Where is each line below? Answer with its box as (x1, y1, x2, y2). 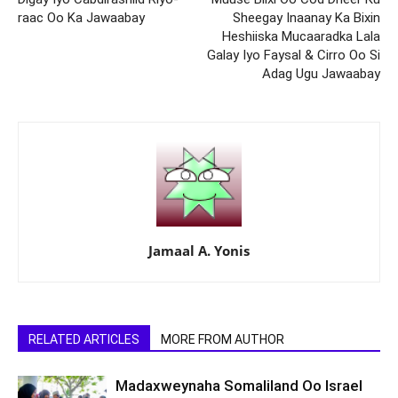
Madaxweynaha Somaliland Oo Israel (115, 377, 362, 394)
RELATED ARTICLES (28, 332, 139, 346)
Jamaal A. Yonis (148, 242, 250, 259)
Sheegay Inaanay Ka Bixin (233, 10, 380, 26)
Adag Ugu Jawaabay (262, 66, 380, 82)
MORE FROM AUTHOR (161, 332, 284, 346)
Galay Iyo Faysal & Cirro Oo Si (207, 47, 380, 63)
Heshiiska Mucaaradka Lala (222, 28, 380, 44)
